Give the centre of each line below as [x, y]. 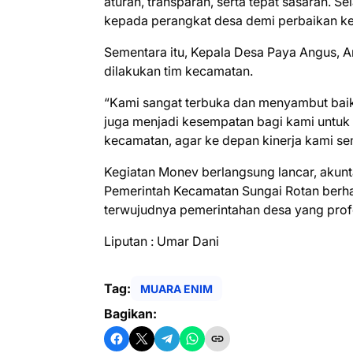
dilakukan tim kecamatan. [178, 71]
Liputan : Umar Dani [163, 242]
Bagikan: [130, 314]
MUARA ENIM [176, 288]
